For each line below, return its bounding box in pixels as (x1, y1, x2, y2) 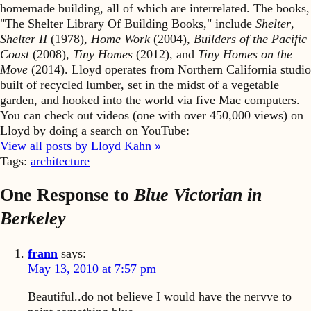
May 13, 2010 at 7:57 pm (28, 262, 156, 276)
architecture (31, 153, 90, 168)
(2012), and (133, 47, 198, 61)
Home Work (91, 31, 150, 46)
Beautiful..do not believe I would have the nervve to (28, 289, 292, 303)
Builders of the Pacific (194, 31, 307, 46)
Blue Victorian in (134, 185, 262, 205)
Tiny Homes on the (198, 47, 292, 61)
